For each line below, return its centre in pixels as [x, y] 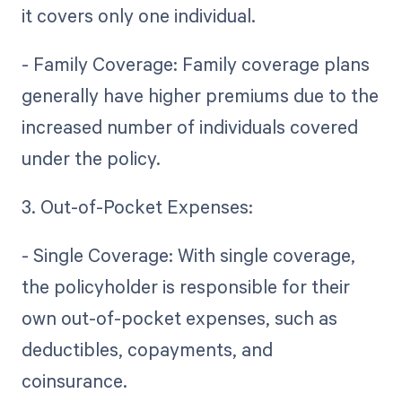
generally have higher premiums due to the [200, 96]
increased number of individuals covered [189, 127]
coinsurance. [79, 381]
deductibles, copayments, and [147, 350]
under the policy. [91, 158]
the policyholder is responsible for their [185, 287]
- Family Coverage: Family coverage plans [195, 64]
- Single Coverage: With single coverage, [188, 255]
